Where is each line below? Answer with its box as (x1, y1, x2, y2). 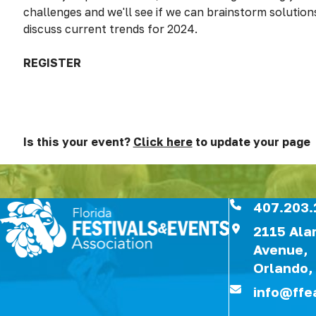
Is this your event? (23, 135, 133, 149)
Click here (133, 135, 193, 149)
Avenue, (253, 241, 309, 257)
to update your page (192, 135, 310, 149)
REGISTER (23, 56, 81, 70)
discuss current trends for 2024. (23, 22, 197, 36)
